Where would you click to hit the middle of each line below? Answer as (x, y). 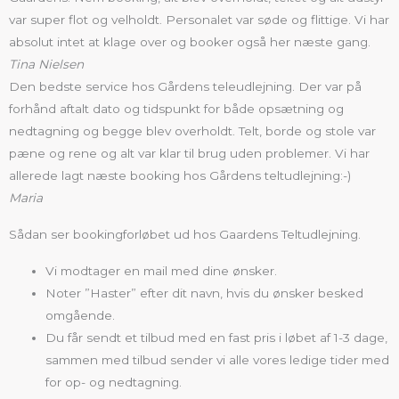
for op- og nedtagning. (114, 382)
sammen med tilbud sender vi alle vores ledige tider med (218, 359)
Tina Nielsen (46, 64)
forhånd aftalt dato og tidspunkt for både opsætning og (176, 108)
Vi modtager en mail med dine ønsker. (162, 270)
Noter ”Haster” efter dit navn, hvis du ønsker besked (205, 293)
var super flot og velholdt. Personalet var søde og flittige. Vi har (199, 19)
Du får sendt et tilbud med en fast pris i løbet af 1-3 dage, (217, 337)
